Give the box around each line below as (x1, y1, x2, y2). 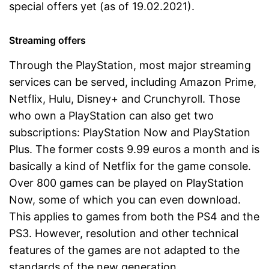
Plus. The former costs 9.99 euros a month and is (9, 143, 259, 156)
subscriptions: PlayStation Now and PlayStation (9, 126, 250, 139)
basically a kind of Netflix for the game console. (9, 160, 251, 173)
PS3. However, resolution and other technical (9, 227, 238, 240)
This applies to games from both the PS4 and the (9, 210, 259, 223)
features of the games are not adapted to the (9, 244, 240, 257)
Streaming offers (9, 34, 86, 47)
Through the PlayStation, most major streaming (9, 59, 251, 72)
